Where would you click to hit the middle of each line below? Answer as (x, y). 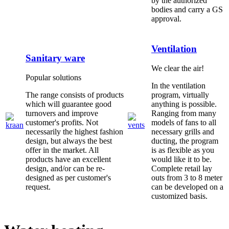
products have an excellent (68, 159)
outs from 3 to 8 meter (187, 178)
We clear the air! (178, 68)
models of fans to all (184, 123)
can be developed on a (187, 187)
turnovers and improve (62, 113)
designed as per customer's (68, 178)
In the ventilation (178, 86)
